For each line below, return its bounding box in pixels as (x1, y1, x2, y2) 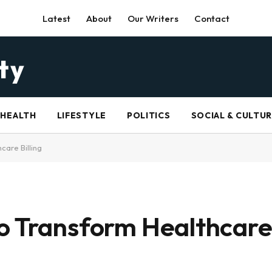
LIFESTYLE (56, 110, 106, 121)
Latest (42, 12, 70, 24)
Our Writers (127, 12, 178, 24)
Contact (194, 12, 229, 24)
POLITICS (126, 110, 171, 121)
